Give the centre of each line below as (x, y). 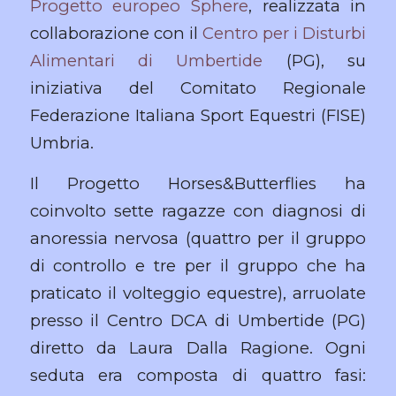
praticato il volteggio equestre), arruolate (198, 293)
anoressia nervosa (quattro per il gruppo (198, 239)
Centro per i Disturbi (285, 33)
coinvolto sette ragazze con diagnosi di (198, 211)
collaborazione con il (116, 33)
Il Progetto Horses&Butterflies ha (198, 184)
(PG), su (315, 60)
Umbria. (61, 142)
